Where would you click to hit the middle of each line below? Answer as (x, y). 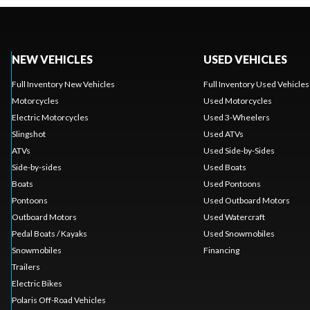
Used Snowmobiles (239, 234)
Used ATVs (223, 134)
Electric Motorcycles (50, 118)
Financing (221, 250)
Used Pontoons (232, 184)
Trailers (26, 267)
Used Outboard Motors (246, 201)
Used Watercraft (234, 217)
